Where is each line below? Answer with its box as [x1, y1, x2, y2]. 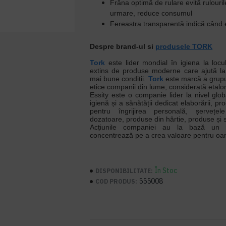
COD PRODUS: [95, 177, 138, 185]
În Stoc [154, 166, 178, 175]
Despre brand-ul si [90, 42, 156, 50]
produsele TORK [155, 42, 213, 50]
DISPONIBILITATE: [95, 166, 153, 175]
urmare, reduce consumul [110, 9, 193, 17]
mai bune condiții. [90, 75, 148, 83]
